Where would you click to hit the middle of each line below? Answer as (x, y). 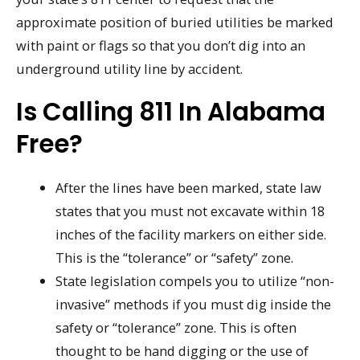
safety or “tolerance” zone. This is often (176, 328)
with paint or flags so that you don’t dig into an (161, 45)
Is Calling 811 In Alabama (171, 112)
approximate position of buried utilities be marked (175, 22)
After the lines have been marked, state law (189, 188)
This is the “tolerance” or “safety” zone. (175, 258)
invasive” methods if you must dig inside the (194, 305)
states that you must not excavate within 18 (190, 211)
